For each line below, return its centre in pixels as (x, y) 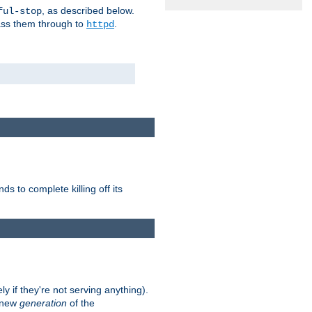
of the (81, 303)
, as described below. (88, 10)
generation (43, 303)
